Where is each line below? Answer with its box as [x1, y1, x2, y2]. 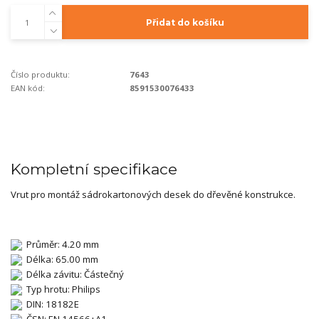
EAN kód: [11, 82, 45, 93]
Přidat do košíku [145, 16, 224, 28]
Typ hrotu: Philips [22, 282, 100, 296]
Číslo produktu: [11, 68, 70, 80]
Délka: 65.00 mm [22, 252, 98, 266]
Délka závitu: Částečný [22, 267, 124, 281]
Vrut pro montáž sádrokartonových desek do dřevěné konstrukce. [11, 187, 298, 201]
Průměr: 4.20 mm [22, 237, 99, 251]
